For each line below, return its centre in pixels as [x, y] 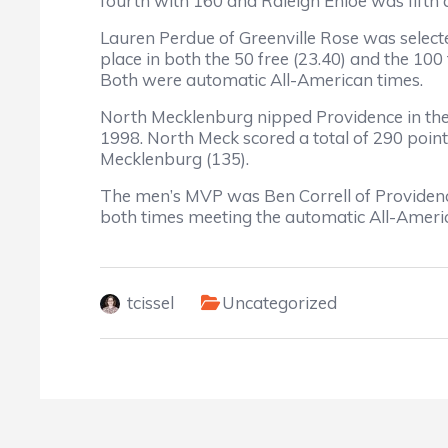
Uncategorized [279, 302]
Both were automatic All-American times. [261, 79]
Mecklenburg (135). [174, 158]
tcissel [150, 302]
